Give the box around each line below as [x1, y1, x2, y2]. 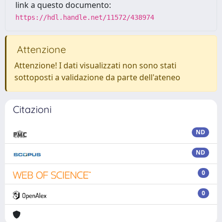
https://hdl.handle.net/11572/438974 [15, 13, 154, 21]
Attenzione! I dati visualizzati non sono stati [14, 60, 176, 71]
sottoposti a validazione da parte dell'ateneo [14, 72, 180, 83]
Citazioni [13, 103, 52, 115]
